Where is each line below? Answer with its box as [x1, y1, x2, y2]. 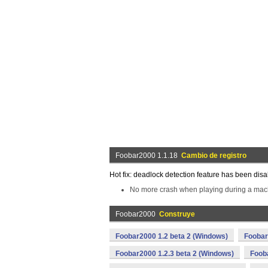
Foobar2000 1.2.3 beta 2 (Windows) [115, 249, 234, 258]
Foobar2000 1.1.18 [115, 151, 181, 160]
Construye [159, 210, 195, 218]
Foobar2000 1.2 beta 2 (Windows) [115, 232, 228, 240]
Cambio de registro [181, 151, 246, 160]
